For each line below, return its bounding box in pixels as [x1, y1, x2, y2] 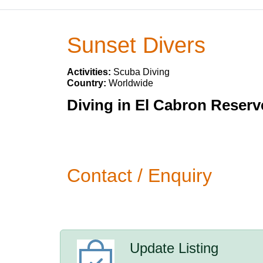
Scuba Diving [113, 67, 170, 77]
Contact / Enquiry [67, 165, 212, 186]
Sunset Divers [67, 32, 205, 58]
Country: [67, 78, 109, 88]
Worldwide [109, 78, 153, 88]
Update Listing [130, 240, 219, 256]
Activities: [67, 67, 113, 77]
